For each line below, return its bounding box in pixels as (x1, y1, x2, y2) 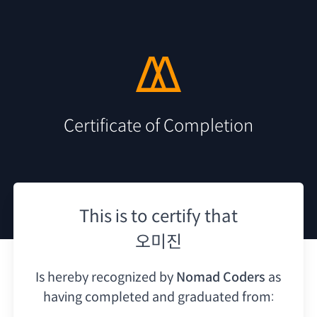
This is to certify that (79, 205, 238, 227)
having (42, 289, 82, 305)
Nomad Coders (176, 269, 266, 285)
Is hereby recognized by (35, 269, 174, 285)
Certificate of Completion (64, 115, 253, 137)
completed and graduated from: (84, 289, 274, 305)
